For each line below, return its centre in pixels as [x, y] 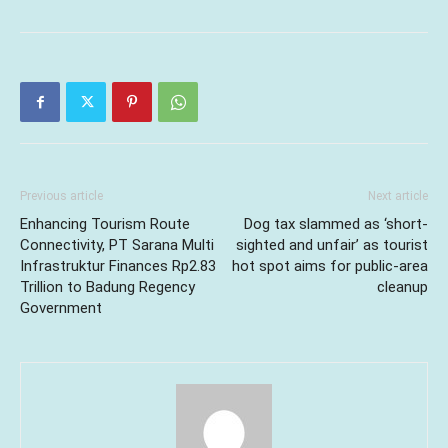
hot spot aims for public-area [330, 266]
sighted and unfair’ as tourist [332, 245]
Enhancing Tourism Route [105, 224]
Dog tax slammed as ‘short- [336, 224]
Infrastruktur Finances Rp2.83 [118, 266]
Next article [398, 196]
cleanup [402, 287]
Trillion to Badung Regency [107, 287]
